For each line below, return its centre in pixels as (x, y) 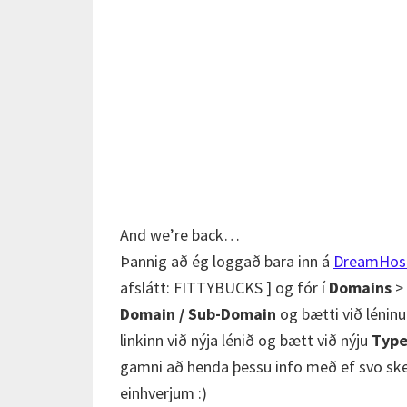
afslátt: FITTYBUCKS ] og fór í (224, 288)
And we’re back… (180, 235)
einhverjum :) (164, 393)
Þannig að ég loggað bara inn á (227, 261)
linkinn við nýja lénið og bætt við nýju (246, 340)
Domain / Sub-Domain (198, 314)
